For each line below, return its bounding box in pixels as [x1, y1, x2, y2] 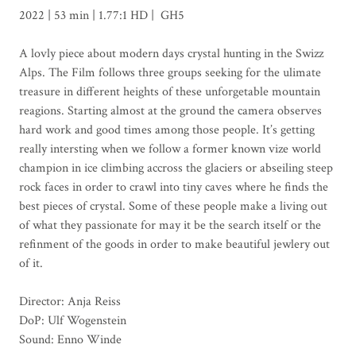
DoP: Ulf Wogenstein [18, 311, 126, 329]
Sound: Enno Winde [18, 331, 122, 348]
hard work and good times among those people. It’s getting [18, 121, 315, 138]
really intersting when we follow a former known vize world [18, 140, 321, 157]
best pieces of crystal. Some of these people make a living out [18, 197, 327, 215]
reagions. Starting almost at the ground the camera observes [18, 102, 322, 119]
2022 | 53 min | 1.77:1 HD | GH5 [18, 6, 184, 24]
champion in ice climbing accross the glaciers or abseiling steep [18, 159, 333, 176]
